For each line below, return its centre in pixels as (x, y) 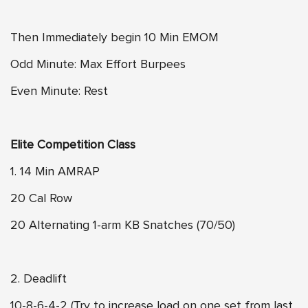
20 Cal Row (41, 198)
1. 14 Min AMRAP (55, 172)
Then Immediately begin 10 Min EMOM (114, 37)
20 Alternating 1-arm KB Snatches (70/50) (123, 225)
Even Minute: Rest (59, 91)
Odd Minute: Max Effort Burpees (98, 64)
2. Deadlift (38, 279)
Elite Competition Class (73, 145)
